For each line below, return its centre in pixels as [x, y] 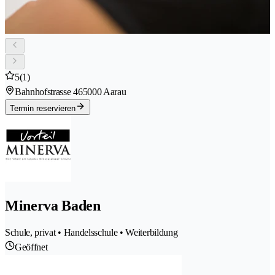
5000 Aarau [104, 92]
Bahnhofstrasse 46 [49, 92]
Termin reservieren [43, 109]
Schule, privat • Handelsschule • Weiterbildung [91, 232]
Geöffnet [31, 247]
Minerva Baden [53, 206]
